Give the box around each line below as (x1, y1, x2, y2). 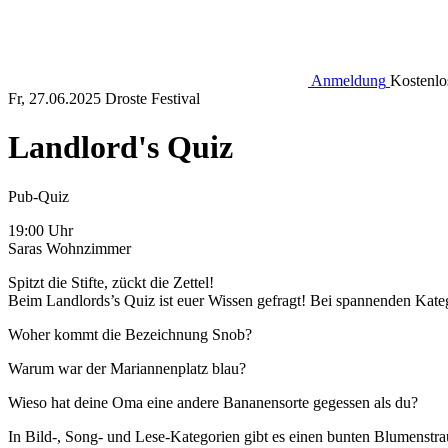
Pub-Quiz (8, 187, 69, 205)
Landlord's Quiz (8, 129, 233, 166)
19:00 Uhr (8, 221, 73, 239)
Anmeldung (311, 72, 386, 89)
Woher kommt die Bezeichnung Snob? (8, 325, 252, 343)
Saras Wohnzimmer (8, 239, 131, 257)
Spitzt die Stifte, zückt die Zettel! (8, 273, 214, 291)
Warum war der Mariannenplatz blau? (8, 359, 246, 377)
